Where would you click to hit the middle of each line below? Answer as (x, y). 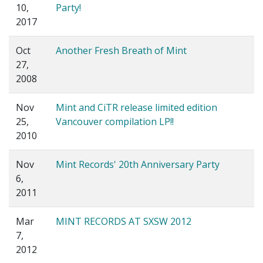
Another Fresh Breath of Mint (121, 51)
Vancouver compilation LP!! (115, 122)
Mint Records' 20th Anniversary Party (138, 165)
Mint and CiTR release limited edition (136, 108)
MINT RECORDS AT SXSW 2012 (124, 222)
